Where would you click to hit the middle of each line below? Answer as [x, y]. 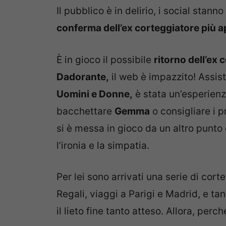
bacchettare [86, 111]
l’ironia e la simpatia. [103, 145]
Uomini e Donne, [95, 94]
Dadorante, [83, 77]
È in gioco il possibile [105, 60]
